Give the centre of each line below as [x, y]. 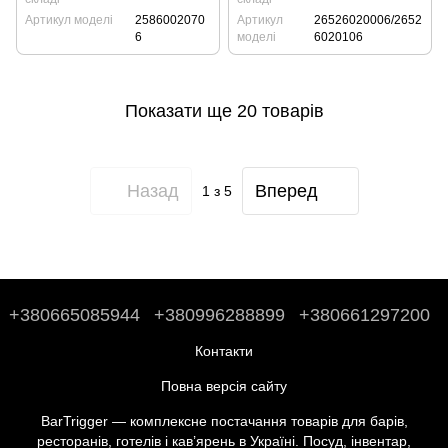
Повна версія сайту [224, 386]
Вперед [286, 190]
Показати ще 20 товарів [224, 110]
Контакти [224, 351]
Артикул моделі [69, 20]
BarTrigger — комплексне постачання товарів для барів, [224, 421]
